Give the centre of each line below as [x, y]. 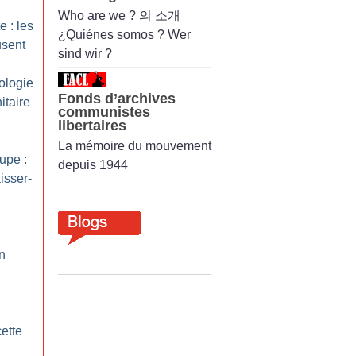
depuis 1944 [93, 164]
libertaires [92, 125]
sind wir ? [85, 53]
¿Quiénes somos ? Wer [124, 34]
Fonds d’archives [117, 98]
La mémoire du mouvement [135, 145]
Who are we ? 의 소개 [119, 15]
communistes [104, 112]
